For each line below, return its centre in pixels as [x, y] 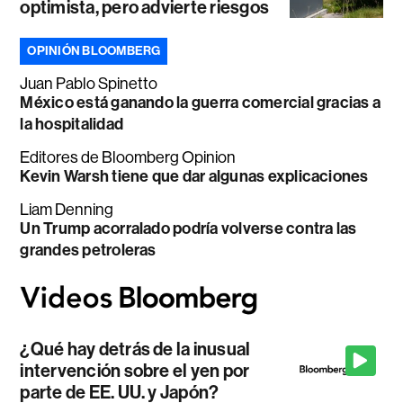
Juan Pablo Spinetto [89, 84]
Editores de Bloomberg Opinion [128, 158]
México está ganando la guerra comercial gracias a [201, 103]
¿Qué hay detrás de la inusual [135, 349]
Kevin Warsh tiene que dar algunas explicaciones [194, 177]
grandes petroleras [88, 251]
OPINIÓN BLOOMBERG [94, 51]
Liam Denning [67, 210]
